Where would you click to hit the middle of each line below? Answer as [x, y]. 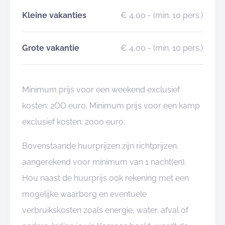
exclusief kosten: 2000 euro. [74, 122]
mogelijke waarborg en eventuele [84, 194]
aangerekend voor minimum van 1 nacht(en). [104, 162]
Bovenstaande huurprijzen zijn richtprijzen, [100, 146]
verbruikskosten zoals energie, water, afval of [105, 210]
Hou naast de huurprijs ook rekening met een [105, 178]
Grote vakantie [51, 48]
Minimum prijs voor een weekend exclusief [101, 90]
